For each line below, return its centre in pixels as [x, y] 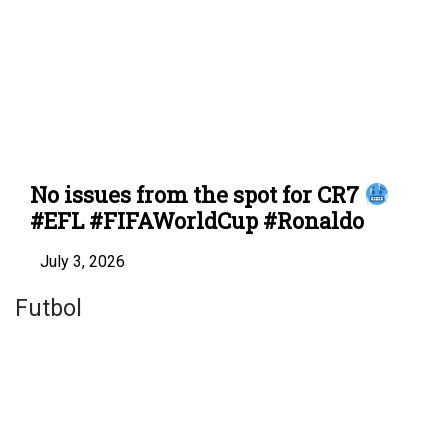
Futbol [48, 309]
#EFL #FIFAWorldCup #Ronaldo [197, 221]
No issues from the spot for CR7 [197, 195]
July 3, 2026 [82, 262]
